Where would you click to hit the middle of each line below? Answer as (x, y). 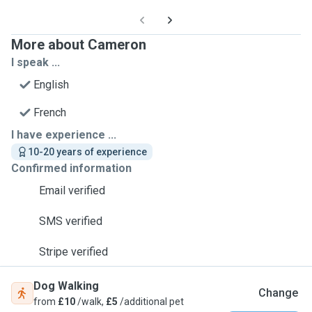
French (50, 112)
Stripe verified (73, 252)
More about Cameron (79, 45)
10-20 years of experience (87, 152)
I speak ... (36, 62)
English (51, 85)
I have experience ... (64, 135)
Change (278, 293)
